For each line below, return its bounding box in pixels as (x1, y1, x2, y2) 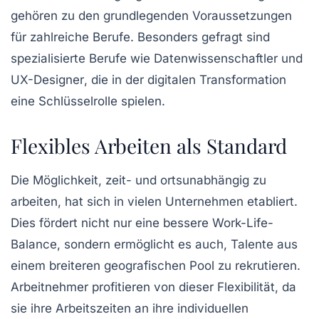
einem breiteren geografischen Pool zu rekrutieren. (11, 258, 300, 273)
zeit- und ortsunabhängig (105, 173, 249, 188)
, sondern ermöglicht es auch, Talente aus (57, 237, 298, 252)
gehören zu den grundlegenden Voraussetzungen (11, 9, 292, 23)
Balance (11, 237, 57, 252)
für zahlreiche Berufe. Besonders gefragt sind (11, 30, 270, 45)
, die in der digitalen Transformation (84, 73, 286, 88)
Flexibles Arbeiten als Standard (11, 132, 287, 159)
